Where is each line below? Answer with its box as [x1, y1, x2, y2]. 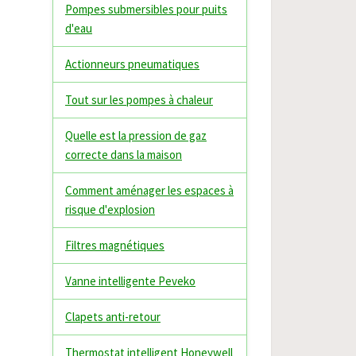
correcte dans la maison [65, 147, 182, 162]
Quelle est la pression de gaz [65, 128, 207, 143]
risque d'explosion [65, 202, 155, 217]
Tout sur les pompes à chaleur [65, 92, 213, 107]
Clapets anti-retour [65, 309, 161, 324]
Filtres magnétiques [65, 238, 164, 253]
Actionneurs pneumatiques [65, 56, 199, 72]
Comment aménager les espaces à [65, 183, 234, 198]
